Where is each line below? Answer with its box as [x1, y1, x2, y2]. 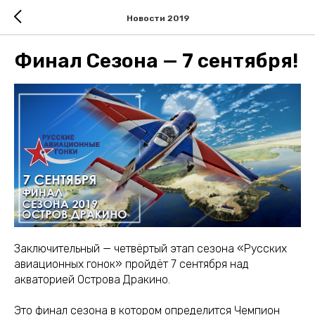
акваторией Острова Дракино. [14, 273, 170, 286]
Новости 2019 [126, 13, 189, 23]
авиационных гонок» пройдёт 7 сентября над [14, 257, 249, 271]
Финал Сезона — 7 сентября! [14, 49, 298, 72]
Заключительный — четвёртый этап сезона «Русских [14, 242, 287, 255]
